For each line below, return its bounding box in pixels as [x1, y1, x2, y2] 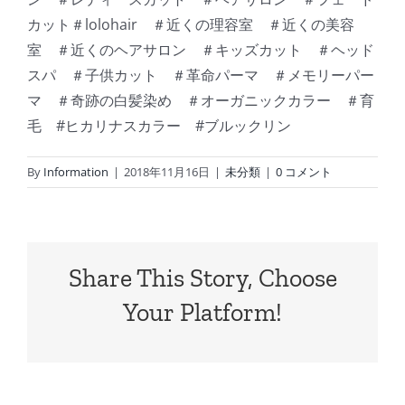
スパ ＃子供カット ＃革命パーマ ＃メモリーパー [27, 65, 374, 86]
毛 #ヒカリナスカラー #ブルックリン [27, 116, 291, 137]
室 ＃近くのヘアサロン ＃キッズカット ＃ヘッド [27, 40, 374, 61]
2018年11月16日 [124, 164, 210, 181]
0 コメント [276, 164, 332, 181]
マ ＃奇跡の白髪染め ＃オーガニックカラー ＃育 [27, 90, 374, 111]
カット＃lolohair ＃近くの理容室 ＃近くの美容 [27, 14, 354, 35]
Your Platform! [123, 297, 282, 328]
